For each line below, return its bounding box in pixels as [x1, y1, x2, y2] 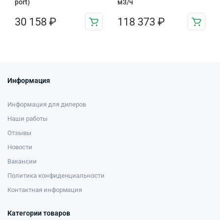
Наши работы [7, 115, 48, 123]
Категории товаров [7, 209, 70, 218]
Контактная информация [7, 186, 82, 194]
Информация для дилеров [7, 101, 86, 109]
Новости [7, 143, 32, 151]
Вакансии [7, 158, 37, 165]
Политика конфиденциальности [7, 172, 105, 180]
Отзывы [7, 129, 31, 137]
